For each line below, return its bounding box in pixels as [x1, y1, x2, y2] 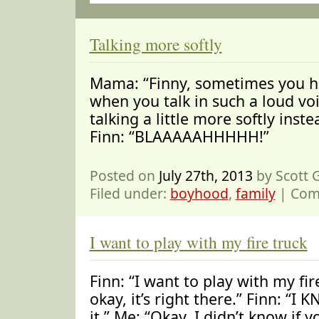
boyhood [169, 184, 229, 204]
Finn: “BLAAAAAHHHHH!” [89, 126, 269, 147]
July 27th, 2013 [158, 166, 253, 186]
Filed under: [89, 184, 170, 204]
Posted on [89, 166, 159, 186]
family [235, 184, 276, 204]
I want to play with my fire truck [89, 231, 308, 254]
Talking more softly [89, 33, 222, 56]
